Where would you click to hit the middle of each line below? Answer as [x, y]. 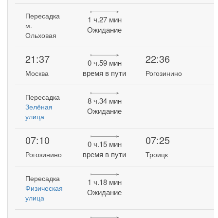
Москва [37, 73]
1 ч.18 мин [104, 182]
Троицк [157, 154]
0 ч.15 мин [104, 144]
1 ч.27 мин [104, 19]
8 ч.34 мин [104, 101]
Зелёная [39, 107]
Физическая [44, 188]
